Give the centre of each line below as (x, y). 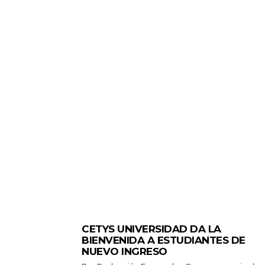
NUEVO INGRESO (125, 251)
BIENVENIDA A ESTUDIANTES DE (164, 240)
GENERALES (105, 217)
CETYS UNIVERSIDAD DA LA (151, 229)
